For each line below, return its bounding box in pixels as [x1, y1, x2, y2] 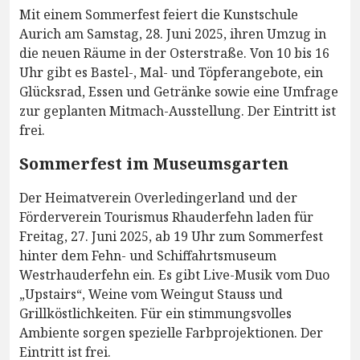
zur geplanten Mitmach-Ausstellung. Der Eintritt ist [19, 102, 336, 121]
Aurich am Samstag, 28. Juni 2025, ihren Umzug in [19, 25, 326, 43]
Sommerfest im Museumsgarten [19, 153, 288, 175]
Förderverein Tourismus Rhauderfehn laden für [19, 208, 313, 227]
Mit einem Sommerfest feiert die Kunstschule [19, 6, 298, 24]
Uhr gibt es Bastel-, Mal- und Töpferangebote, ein [19, 63, 323, 82]
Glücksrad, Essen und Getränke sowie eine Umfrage [19, 83, 338, 101]
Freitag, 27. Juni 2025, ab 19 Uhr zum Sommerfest [19, 227, 323, 246]
